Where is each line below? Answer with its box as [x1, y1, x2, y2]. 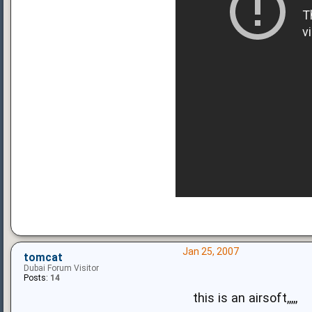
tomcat [24, 251, 63, 264]
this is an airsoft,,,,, [192, 290, 297, 305]
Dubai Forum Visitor [24, 263, 99, 273]
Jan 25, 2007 [182, 245, 239, 257]
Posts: [24, 272, 48, 283]
